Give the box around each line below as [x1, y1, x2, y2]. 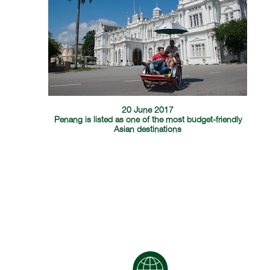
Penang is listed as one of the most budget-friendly [54, 116, 242, 124]
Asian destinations [114, 125, 182, 134]
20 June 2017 [122, 106, 174, 115]
